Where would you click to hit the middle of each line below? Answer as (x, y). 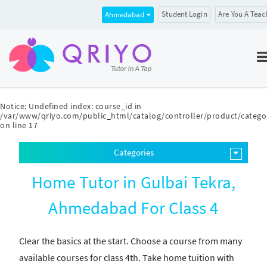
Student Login (184, 14)
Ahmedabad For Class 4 (133, 208)
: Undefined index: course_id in (83, 106)
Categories (133, 152)
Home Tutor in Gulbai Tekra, (133, 182)
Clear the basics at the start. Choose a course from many (131, 241)
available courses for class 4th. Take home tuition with (127, 257)
